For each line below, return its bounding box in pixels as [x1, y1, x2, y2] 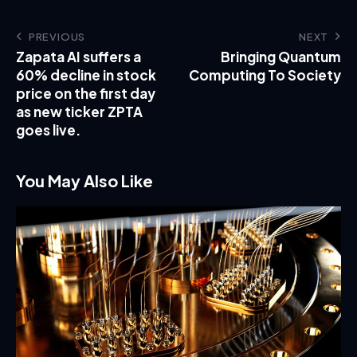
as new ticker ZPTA [16, 102, 143, 120]
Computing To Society [189, 65, 341, 84]
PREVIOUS [28, 29, 86, 43]
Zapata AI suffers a [16, 47, 141, 65]
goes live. [16, 120, 80, 139]
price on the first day [16, 84, 155, 102]
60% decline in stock [16, 65, 156, 84]
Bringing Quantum [221, 47, 341, 65]
